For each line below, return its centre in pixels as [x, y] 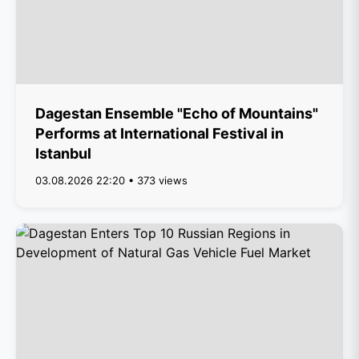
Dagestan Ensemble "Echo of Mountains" [177, 113]
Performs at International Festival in [159, 133]
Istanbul [63, 153]
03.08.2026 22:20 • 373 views [111, 180]
